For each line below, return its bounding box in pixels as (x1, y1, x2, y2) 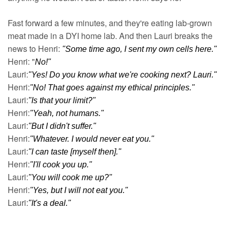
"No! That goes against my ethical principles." (30, 83, 195, 92)
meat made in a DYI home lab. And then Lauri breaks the (8, 30, 213, 42)
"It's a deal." (28, 199, 71, 207)
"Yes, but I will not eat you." (30, 186, 128, 195)
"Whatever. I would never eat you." (30, 135, 154, 143)
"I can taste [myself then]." (28, 147, 121, 156)
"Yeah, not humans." (30, 109, 104, 118)
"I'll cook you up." (30, 160, 92, 169)
